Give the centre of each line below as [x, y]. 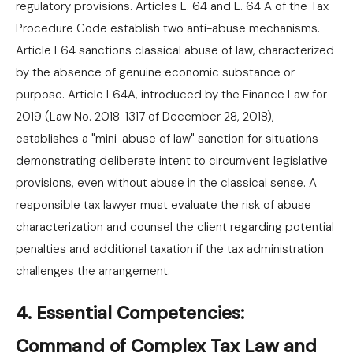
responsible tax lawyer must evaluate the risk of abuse [163, 205]
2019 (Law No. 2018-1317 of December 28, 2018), [145, 117]
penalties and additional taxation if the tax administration [170, 249]
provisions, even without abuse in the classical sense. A [166, 183]
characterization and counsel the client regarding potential [175, 227]
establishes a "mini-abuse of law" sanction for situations [167, 139]
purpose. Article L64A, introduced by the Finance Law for [171, 95]
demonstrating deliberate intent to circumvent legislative [172, 161]
